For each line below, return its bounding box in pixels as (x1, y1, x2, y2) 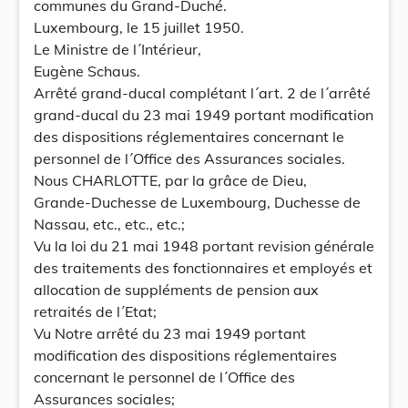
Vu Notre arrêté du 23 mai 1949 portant (34, 324, 306, 342)
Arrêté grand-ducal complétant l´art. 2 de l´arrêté (34, 84, 371, 102)
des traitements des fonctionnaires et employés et (34, 259, 372, 277)
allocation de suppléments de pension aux (34, 280, 319, 299)
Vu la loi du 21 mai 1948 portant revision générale (34, 237, 374, 255)
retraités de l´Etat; (34, 302, 157, 321)
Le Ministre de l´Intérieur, (34, 40, 201, 58)
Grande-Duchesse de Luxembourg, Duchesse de (34, 193, 361, 211)
